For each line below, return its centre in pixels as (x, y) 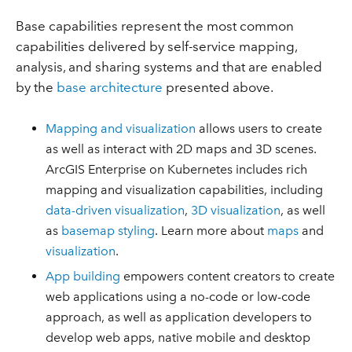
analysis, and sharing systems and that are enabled (169, 67)
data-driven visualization (115, 210)
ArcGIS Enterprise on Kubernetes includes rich (177, 169)
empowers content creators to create (228, 277)
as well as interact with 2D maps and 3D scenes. (181, 148)
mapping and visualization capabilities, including (185, 189)
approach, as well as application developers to (179, 317)
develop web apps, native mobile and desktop (178, 338)
